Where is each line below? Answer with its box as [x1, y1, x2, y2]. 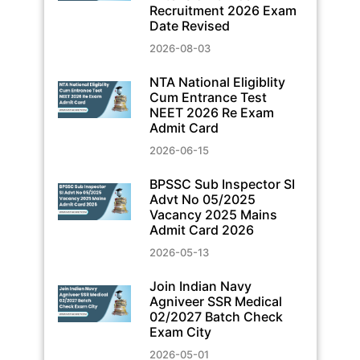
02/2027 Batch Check [149, 308, 283, 325]
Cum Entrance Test [149, 88, 267, 105]
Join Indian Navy [149, 277, 252, 294]
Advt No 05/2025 [149, 190, 256, 207]
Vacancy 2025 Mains [149, 206, 277, 223]
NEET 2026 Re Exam [149, 104, 274, 121]
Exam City [149, 323, 211, 340]
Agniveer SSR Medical [149, 292, 282, 309]
